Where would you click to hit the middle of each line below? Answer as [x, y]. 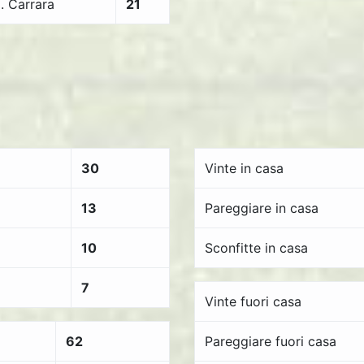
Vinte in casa [244, 168]
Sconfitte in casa [256, 248]
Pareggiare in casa [262, 208]
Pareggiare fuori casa [271, 341]
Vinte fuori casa [253, 301]
